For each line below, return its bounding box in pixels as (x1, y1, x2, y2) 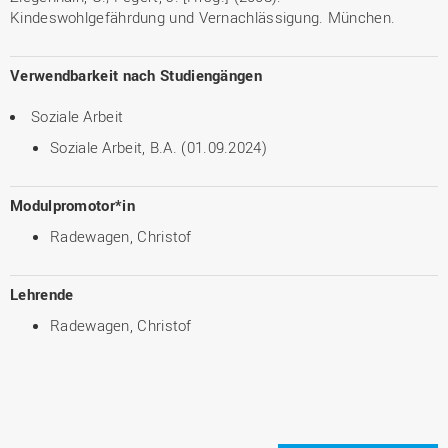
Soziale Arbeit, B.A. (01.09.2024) (50, 137, 267, 157)
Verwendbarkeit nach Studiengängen (10, 65, 262, 85)
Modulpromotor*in (10, 195, 135, 215)
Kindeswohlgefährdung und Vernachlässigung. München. (10, 7, 396, 27)
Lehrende (10, 284, 74, 304)
